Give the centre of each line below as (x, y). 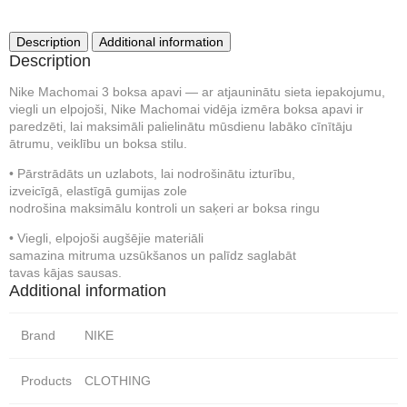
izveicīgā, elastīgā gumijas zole (98, 191)
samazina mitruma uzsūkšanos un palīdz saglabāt (153, 255)
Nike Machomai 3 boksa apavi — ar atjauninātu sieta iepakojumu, (197, 92)
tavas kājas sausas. (65, 273)
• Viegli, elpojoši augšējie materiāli (106, 238)
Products (46, 380)
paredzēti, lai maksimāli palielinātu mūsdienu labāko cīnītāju (181, 126)
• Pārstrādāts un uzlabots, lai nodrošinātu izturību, (152, 174)
